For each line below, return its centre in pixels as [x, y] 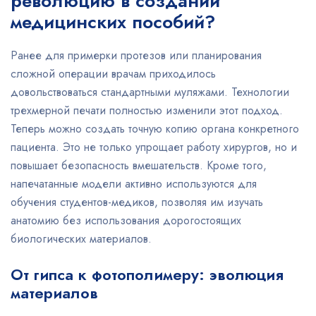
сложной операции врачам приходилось [113, 74]
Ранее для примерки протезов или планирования [136, 55]
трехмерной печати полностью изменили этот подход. [147, 110]
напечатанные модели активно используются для [134, 184]
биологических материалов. [81, 239]
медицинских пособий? [113, 22]
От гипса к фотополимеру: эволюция [147, 274]
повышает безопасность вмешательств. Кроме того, [139, 165]
